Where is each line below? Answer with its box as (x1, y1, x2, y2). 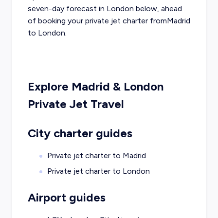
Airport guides (27, 190, 106, 205)
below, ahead (133, 4, 182, 14)
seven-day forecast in (27, 4, 107, 14)
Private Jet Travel (27, 97, 124, 111)
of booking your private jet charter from (27, 16, 167, 26)
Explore (27, 79, 72, 94)
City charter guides (27, 126, 132, 141)
